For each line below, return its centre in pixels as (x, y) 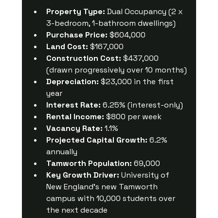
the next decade (77, 210)
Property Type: (75, 11)
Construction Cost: (83, 58)
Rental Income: (75, 116)
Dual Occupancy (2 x (145, 11)
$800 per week (133, 116)
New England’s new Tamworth (103, 186)
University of (145, 175)
